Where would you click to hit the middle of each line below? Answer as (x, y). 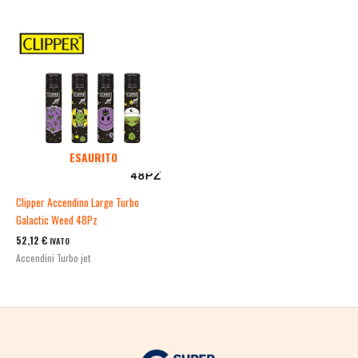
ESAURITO (93, 157)
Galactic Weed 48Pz (57, 219)
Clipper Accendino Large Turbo (78, 202)
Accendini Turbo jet (53, 257)
